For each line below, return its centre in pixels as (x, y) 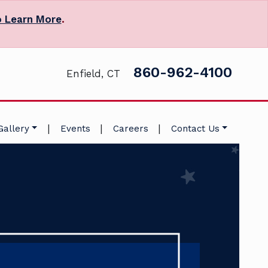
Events (75, 128)
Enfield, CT (93, 74)
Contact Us (196, 128)
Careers (130, 128)
